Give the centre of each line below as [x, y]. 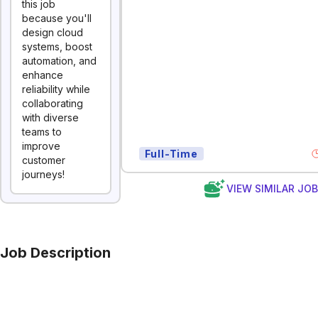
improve [41, 146]
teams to [42, 132]
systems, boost [57, 46]
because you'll [57, 18]
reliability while [56, 89]
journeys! [43, 174]
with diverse [50, 117]
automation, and [59, 61]
